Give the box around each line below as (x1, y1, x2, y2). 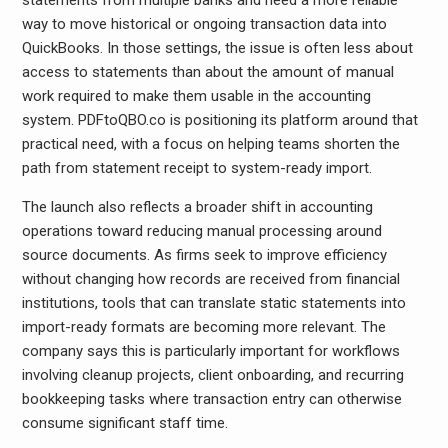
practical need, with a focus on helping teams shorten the (21, 135, 400, 153)
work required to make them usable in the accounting (21, 87, 371, 105)
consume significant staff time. (21, 414, 228, 432)
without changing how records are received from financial (21, 270, 400, 288)
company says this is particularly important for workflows (21, 342, 400, 360)
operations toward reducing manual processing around (21, 222, 382, 240)
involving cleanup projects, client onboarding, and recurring (21, 366, 404, 384)
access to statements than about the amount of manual (21, 63, 394, 81)
